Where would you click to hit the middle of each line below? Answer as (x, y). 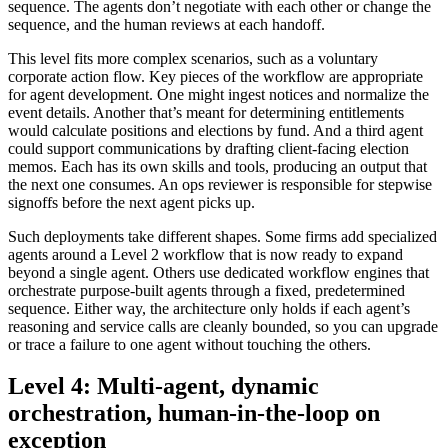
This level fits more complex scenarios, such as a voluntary (193, 58)
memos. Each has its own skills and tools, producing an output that (217, 166)
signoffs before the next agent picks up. (131, 202)
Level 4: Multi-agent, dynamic (163, 386)
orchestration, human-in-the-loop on (194, 413)
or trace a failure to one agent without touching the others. (189, 344)
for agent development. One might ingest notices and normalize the (218, 94)
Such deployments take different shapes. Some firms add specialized (222, 236)
